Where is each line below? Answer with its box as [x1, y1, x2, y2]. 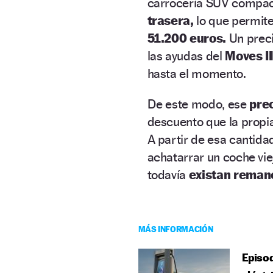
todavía [147, 167, 189, 183]
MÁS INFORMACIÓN [138, 224, 213, 235]
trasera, [147, 13, 197, 29]
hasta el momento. [147, 66, 246, 82]
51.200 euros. [147, 30, 226, 46]
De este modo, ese [147, 96, 250, 112]
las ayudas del [147, 48, 225, 64]
